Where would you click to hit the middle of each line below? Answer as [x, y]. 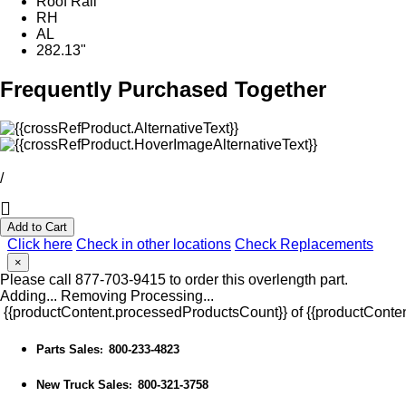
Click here [40, 244]
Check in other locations [154, 244]
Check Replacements [304, 244]
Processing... [172, 295]
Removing [94, 295]
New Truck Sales [82, 385]
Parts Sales [68, 350]
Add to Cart [37, 227]
